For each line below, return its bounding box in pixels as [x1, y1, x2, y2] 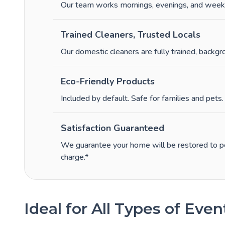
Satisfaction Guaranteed [61, 122, 164, 135]
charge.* [61, 152, 88, 163]
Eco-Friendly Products [61, 75, 155, 88]
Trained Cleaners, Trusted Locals [61, 29, 200, 41]
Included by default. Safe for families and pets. [61, 93, 223, 104]
